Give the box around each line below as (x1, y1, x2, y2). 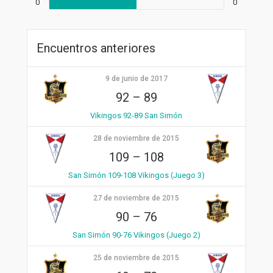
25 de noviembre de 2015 (93, 253, 180, 262)
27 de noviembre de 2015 (93, 193, 180, 202)
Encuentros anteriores (36, 40, 155, 55)
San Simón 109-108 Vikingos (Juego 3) (68, 170, 205, 180)
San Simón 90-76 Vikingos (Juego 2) (72, 230, 200, 239)
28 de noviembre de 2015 (93, 133, 180, 143)
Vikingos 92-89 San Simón (90, 110, 183, 120)
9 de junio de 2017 (105, 74, 168, 83)
